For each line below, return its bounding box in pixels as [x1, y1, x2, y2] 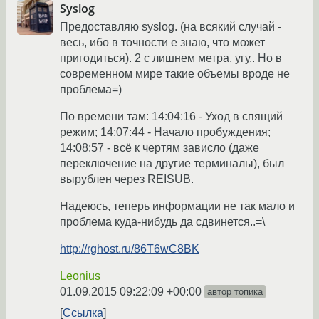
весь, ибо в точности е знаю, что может [60, 36, 265, 49]
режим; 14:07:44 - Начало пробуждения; [60, 126, 271, 139]
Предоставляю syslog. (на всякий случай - [60, 21, 281, 33]
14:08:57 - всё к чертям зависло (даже [60, 142, 259, 155]
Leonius [60, 270, 100, 283]
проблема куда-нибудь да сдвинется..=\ [60, 216, 265, 229]
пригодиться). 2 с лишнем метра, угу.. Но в [60, 52, 282, 65]
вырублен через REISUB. [60, 173, 194, 186]
